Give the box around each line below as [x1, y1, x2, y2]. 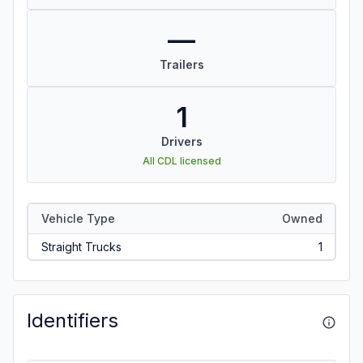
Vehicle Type [41, 211, 115, 225]
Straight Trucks [41, 239, 122, 254]
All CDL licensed [142, 155, 221, 167]
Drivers [160, 135, 203, 148]
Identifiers [27, 309, 118, 332]
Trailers [159, 58, 204, 71]
